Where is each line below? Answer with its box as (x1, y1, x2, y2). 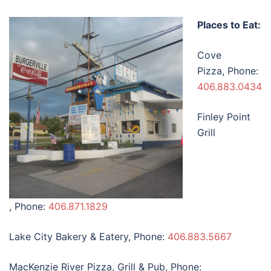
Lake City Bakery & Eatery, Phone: (9, 230, 168, 243)
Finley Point (197, 110, 250, 123)
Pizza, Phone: (197, 64, 258, 77)
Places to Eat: (197, 18, 261, 31)
